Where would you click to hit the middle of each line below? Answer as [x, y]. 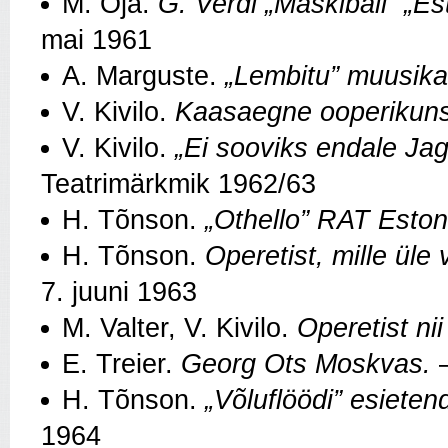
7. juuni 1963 [119, 291]
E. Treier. [121, 363]
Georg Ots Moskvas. [306, 363]
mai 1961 [96, 39]
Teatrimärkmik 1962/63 [178, 183]
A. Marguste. [143, 75]
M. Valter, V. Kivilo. [175, 327]
